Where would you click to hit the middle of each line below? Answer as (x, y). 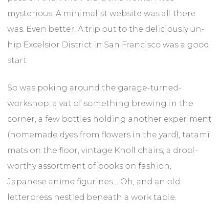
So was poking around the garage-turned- (94, 88)
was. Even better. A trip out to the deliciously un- (106, 29)
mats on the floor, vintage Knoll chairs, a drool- (103, 150)
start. (18, 60)
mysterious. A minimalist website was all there (101, 13)
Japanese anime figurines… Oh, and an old (94, 181)
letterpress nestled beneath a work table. (92, 197)
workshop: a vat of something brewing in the (100, 103)
